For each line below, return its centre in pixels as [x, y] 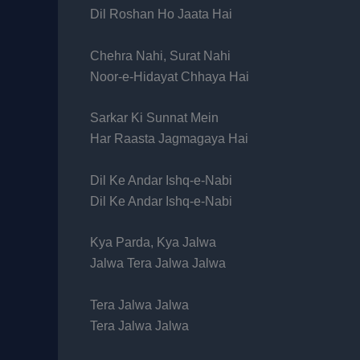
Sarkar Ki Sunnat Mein [154, 118]
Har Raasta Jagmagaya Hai [169, 139]
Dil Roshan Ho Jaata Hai [161, 14]
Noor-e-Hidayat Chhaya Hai [170, 76]
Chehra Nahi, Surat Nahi [160, 55]
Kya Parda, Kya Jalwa [153, 243]
